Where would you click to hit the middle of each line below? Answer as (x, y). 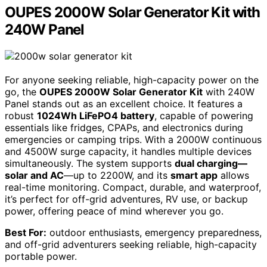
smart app (194, 176)
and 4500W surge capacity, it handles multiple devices (128, 152)
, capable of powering (204, 116)
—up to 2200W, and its (117, 176)
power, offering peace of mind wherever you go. (114, 211)
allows (233, 176)
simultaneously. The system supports (90, 164)
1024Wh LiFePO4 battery (96, 116)
